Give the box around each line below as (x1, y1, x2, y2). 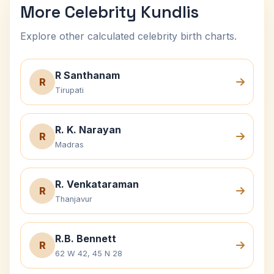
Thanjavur (55, 194, 92, 204)
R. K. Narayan (55, 124, 121, 136)
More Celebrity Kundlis (20, 1, 199, 23)
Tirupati (55, 86, 84, 95)
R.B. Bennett (55, 232, 116, 245)
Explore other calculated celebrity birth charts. (20, 30, 237, 42)
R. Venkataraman (55, 178, 139, 190)
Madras (55, 140, 84, 149)
